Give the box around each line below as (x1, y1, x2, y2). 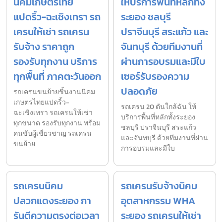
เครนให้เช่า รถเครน (13, 24, 89, 40)
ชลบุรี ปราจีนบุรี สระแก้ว (121, 122, 196, 133)
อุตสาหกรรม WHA (121, 193, 195, 209)
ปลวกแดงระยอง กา (13, 193, 91, 209)
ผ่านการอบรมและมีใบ (121, 54, 206, 69)
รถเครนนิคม (13, 178, 63, 194)
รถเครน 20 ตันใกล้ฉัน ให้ (121, 102, 196, 112)
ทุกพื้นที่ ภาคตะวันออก (13, 69, 101, 84)
